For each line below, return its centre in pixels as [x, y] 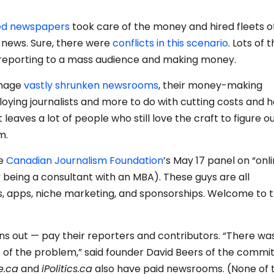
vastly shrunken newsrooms [91, 86]
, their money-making [210, 86]
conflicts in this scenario [170, 43]
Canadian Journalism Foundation [85, 161]
